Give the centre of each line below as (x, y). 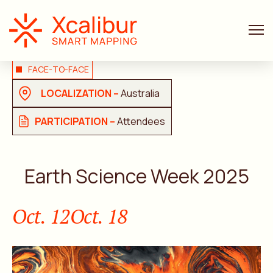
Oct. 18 (98, 216)
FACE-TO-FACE (58, 69)
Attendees (141, 121)
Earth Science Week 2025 (136, 176)
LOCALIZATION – (81, 93)
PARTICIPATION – (76, 121)
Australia (140, 93)
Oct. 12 (41, 216)
